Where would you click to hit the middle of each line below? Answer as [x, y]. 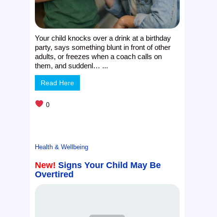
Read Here [58, 83]
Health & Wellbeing [62, 147]
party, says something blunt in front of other [103, 47]
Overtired [54, 174]
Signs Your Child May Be [110, 165]
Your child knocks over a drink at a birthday [103, 38]
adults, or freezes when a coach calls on [99, 56]
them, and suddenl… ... [72, 65]
